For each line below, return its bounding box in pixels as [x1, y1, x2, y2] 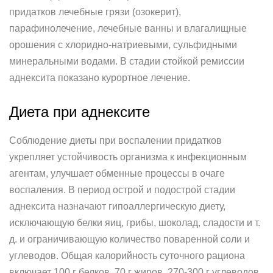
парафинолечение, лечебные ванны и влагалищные [9, 23, 247, 34]
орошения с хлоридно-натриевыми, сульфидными [9, 40, 237, 50]
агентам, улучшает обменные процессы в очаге [9, 168, 225, 179]
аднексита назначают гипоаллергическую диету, [9, 201, 225, 211]
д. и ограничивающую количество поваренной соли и [9, 234, 250, 244]
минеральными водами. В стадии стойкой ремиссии [9, 56, 244, 66]
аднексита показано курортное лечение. [9, 73, 190, 83]
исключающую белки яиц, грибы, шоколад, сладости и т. [9, 218, 260, 228]
